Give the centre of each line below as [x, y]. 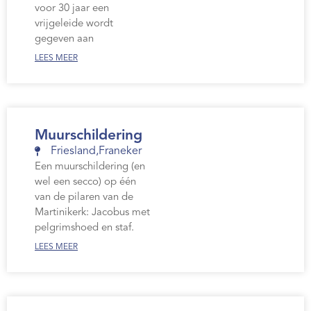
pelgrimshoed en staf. [84, 228]
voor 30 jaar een [72, 9]
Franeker [120, 152]
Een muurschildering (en [90, 167]
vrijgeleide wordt [74, 24]
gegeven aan [64, 40]
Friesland [73, 152]
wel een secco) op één [85, 183]
